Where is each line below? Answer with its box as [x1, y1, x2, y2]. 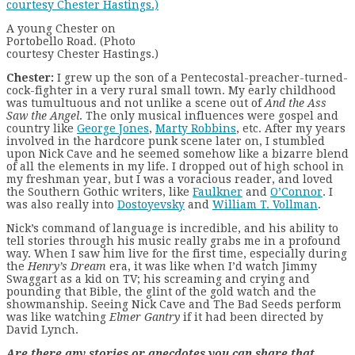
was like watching [6, 310, 109, 323]
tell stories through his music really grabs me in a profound [6, 234, 341, 247]
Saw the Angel [6, 109, 79, 122]
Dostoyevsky [117, 197, 185, 211]
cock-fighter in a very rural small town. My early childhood [6, 83, 336, 97]
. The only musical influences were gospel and [79, 109, 338, 122]
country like [6, 121, 77, 135]
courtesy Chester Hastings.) [6, 47, 158, 60]
